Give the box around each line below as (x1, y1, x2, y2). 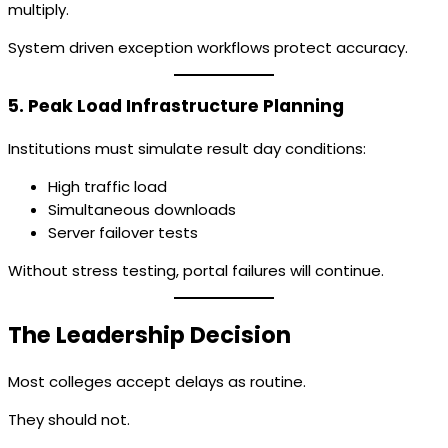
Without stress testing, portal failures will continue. (8, 260, 384, 282)
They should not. (8, 409, 130, 431)
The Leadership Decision (8, 318, 291, 351)
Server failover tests (48, 222, 198, 244)
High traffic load (48, 176, 167, 198)
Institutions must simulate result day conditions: (8, 138, 366, 160)
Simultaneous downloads (48, 199, 236, 221)
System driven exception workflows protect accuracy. (8, 36, 408, 58)
